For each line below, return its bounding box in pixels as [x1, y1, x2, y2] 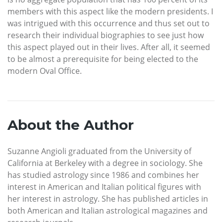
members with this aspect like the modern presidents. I [7, 6, 213, 17]
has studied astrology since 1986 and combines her [7, 169, 199, 181]
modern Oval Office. [7, 65, 82, 77]
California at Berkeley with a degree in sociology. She [7, 158, 203, 169]
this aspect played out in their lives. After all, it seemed [7, 42, 210, 53]
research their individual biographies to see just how [7, 30, 204, 41]
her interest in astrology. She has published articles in [7, 193, 208, 205]
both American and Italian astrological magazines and [7, 205, 208, 217]
